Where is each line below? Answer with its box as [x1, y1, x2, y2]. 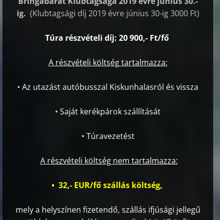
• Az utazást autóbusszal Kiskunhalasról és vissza [17, 82, 199, 93]
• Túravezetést [81, 131, 135, 142]
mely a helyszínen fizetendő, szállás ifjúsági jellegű [15, 204, 200, 216]
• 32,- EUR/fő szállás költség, [51, 180, 165, 191]
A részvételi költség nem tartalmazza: [40, 155, 178, 166]
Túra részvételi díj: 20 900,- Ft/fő [45, 32, 171, 44]
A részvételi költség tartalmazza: [48, 57, 167, 68]
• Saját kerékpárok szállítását [55, 106, 161, 117]
